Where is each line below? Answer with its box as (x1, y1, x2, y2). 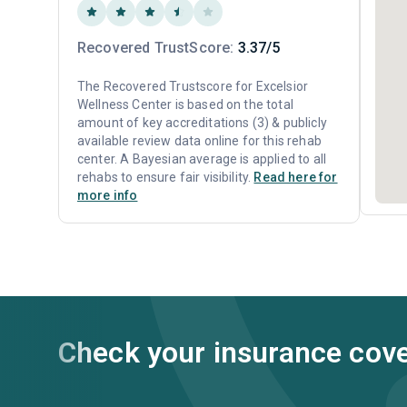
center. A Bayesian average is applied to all (77, 152, 327, 166)
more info (77, 188, 138, 203)
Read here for (253, 170, 338, 184)
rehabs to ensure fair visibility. (77, 170, 254, 184)
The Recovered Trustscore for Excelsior (77, 79, 309, 94)
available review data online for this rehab (77, 134, 322, 148)
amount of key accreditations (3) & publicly (77, 115, 327, 130)
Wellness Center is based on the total (77, 97, 293, 112)
